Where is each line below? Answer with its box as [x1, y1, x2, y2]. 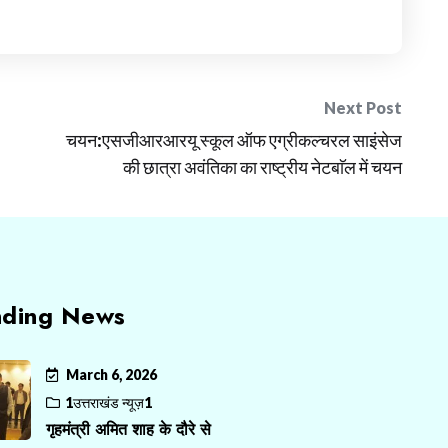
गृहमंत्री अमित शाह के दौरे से [46, 418, 211, 441]
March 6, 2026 [66, 366, 157, 383]
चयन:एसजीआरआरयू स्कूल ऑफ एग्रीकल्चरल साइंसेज [66, 129, 402, 151]
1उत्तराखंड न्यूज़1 [65, 394, 152, 411]
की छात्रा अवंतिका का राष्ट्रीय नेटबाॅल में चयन [123, 156, 402, 178]
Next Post [324, 98, 402, 117]
